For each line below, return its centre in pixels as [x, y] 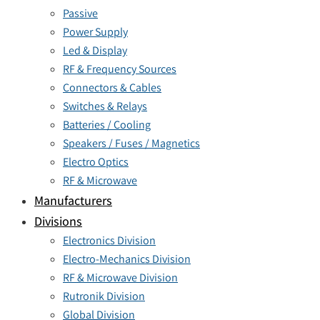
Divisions [58, 221]
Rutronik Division [104, 296]
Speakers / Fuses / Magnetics [131, 143]
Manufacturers [73, 200]
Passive [80, 13]
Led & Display [95, 50]
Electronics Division [109, 240]
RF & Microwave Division [120, 277]
